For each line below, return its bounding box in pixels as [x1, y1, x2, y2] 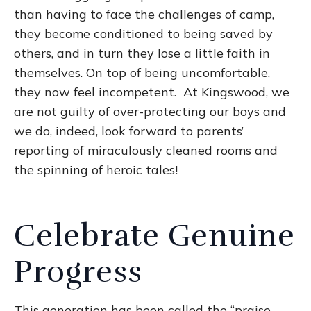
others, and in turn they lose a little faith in [14, 45, 270, 62]
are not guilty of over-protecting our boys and [14, 103, 286, 120]
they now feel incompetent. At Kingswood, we [14, 84, 289, 101]
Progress [14, 252, 142, 291]
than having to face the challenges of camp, [14, 6, 274, 23]
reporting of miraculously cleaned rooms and [14, 142, 278, 159]
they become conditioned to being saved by [14, 26, 273, 42]
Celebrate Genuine [14, 216, 295, 255]
